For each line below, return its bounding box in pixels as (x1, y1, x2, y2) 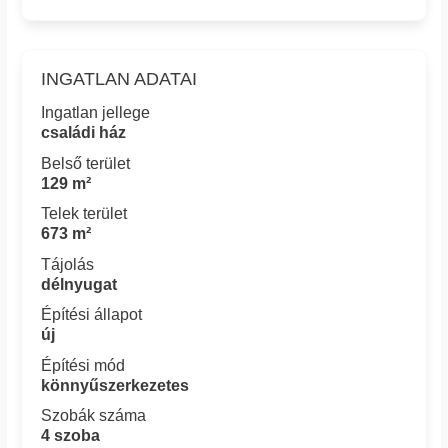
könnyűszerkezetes (41, 376, 190, 394)
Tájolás (41, 255, 95, 273)
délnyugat (41, 275, 118, 293)
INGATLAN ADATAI (41, 69, 198, 90)
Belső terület (41, 154, 131, 172)
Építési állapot (41, 306, 143, 324)
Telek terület (41, 205, 128, 223)
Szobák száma (41, 407, 147, 425)
